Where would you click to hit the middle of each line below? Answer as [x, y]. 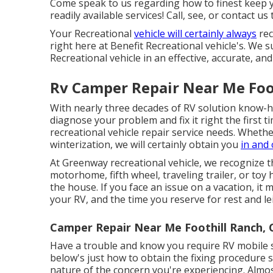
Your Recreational [92, 34]
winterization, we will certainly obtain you [145, 144]
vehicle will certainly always [195, 34]
